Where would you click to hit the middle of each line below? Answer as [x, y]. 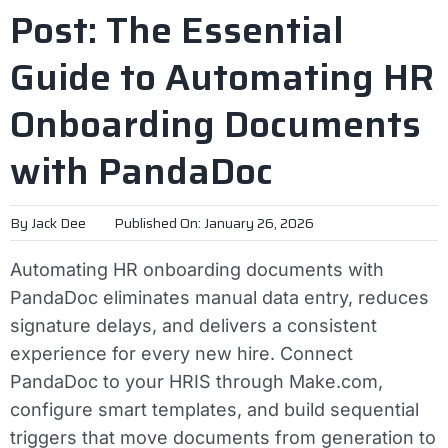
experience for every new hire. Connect [181, 353]
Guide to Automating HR [222, 76]
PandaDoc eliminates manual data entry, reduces [219, 297]
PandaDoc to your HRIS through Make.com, [196, 381]
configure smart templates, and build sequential [214, 409]
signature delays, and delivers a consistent [193, 325]
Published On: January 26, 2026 [214, 222]
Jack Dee [58, 222]
